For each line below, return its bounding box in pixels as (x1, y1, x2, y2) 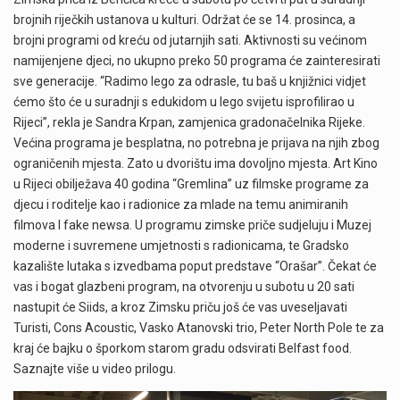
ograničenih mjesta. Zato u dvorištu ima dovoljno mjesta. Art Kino (13, 156, 378, 171)
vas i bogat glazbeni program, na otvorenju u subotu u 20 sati (13, 279, 354, 295)
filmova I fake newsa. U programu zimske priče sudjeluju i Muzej (13, 218, 371, 233)
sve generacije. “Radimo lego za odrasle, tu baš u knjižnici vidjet (13, 74, 366, 89)
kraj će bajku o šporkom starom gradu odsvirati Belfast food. (13, 341, 352, 356)
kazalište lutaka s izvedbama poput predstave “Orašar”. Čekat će (13, 259, 377, 274)
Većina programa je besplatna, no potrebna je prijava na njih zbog (13, 136, 379, 151)
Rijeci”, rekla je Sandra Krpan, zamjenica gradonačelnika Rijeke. (13, 115, 365, 130)
